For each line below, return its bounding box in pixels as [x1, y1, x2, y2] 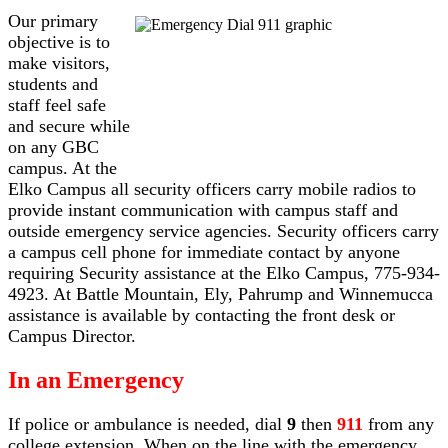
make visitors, [8, 52, 110, 73]
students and [8, 73, 98, 94]
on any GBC [8, 136, 99, 157]
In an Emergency [8, 366, 184, 393]
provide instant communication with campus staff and [8, 199, 398, 220]
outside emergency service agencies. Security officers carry [8, 220, 439, 241]
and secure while [8, 115, 130, 136]
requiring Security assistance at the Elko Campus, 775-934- [8, 262, 440, 283]
